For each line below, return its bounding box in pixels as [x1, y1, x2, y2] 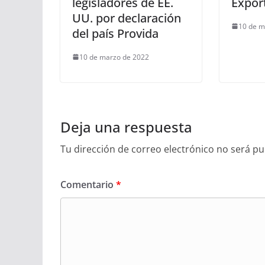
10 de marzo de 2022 [79, 51, 149, 62]
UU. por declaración [72, 9, 181, 26]
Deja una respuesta [60, 117, 192, 137]
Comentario [60, 177, 116, 191]
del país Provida [72, 25, 159, 41]
